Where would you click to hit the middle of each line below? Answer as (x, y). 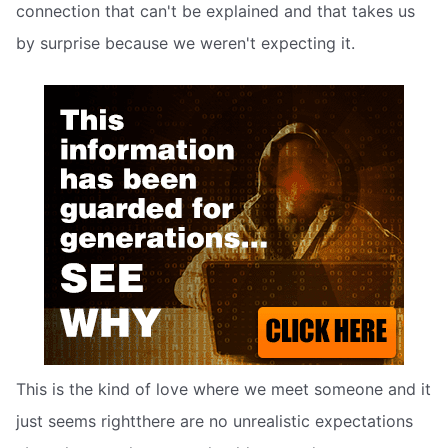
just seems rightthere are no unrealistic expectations (214, 420)
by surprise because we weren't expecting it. (185, 43)
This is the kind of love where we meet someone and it (223, 388)
